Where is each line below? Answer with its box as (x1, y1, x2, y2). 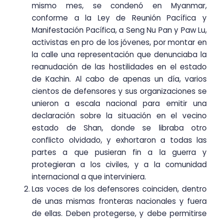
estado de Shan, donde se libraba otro (32, 123, 207, 133)
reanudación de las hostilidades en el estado (32, 62, 207, 72)
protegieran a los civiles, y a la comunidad (32, 159, 207, 170)
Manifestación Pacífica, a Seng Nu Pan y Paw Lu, (32, 25, 207, 36)
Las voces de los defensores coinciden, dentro (32, 184, 207, 195)
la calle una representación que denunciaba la (32, 49, 207, 60)
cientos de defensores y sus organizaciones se (32, 86, 207, 97)
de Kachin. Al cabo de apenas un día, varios (32, 74, 207, 85)
